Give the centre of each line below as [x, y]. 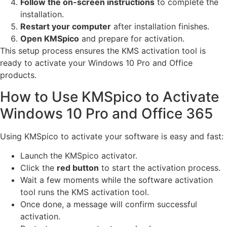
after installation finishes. [160, 27]
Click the [39, 168]
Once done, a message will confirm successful [109, 204]
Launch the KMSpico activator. [79, 156]
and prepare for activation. [132, 39]
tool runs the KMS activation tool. [85, 192]
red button [78, 168]
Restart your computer [66, 27]
